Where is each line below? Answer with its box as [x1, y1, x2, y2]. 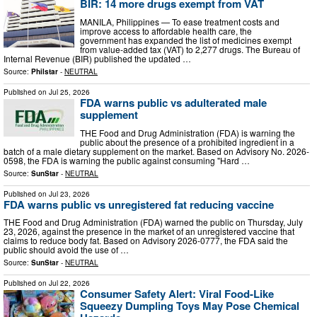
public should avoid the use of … [4, 243, 129, 256]
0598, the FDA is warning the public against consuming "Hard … [4, 154, 250, 166]
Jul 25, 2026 [49, 86, 90, 97]
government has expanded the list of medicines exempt [80, 33, 292, 46]
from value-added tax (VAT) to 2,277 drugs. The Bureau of [80, 42, 300, 55]
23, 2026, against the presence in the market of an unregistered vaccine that [4, 225, 294, 238]
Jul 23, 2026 [49, 188, 90, 199]
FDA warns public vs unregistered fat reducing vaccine [4, 196, 274, 212]
